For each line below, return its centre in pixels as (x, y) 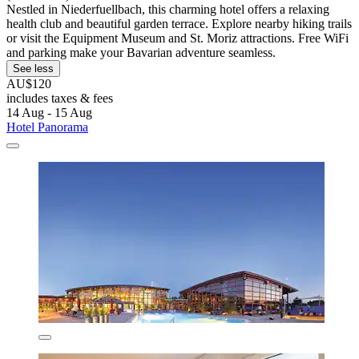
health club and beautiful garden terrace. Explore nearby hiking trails (179, 24)
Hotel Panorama (47, 127)
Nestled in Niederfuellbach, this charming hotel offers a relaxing (168, 10)
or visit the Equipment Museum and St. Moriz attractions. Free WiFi (177, 38)
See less (33, 69)
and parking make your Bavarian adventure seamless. (141, 53)
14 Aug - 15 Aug (49, 113)
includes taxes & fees (60, 99)
